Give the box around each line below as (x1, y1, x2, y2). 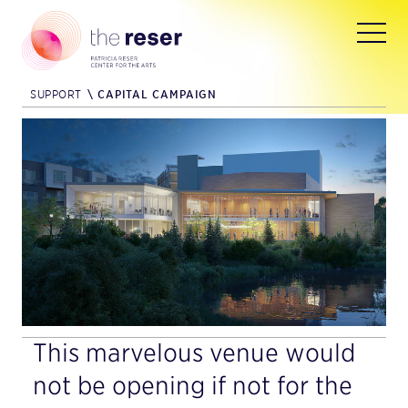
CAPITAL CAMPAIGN (93, 87, 218, 101)
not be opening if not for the (33, 370, 352, 400)
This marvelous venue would (33, 337, 355, 367)
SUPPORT (30, 87, 82, 101)
